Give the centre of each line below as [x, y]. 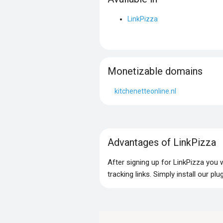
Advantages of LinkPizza [162, 142]
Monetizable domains [155, 71]
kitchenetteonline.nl [145, 91]
